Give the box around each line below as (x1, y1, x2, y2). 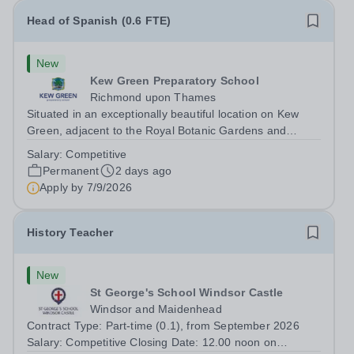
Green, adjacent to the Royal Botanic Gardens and (27, 124, 287, 137)
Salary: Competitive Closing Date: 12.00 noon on (27, 336, 277, 348)
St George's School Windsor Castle (90, 286, 284, 299)
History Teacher (27, 226, 114, 239)
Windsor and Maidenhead (90, 303, 222, 315)
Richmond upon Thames (90, 91, 217, 104)
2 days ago (115, 164, 172, 177)
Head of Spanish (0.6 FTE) (27, 14, 171, 27)
